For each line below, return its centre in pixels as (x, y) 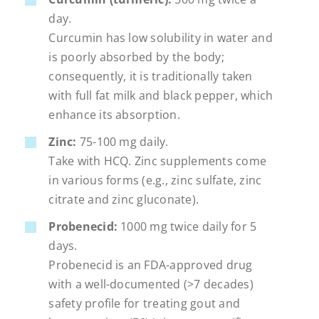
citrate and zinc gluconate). (124, 200)
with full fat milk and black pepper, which (161, 96)
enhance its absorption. (114, 115)
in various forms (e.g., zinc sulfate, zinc (155, 181)
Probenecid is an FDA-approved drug (151, 265)
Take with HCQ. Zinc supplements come (157, 161)
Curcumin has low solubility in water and (161, 38)
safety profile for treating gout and (144, 304)
